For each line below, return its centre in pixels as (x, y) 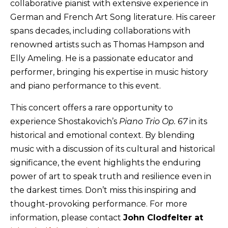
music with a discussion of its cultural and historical (113, 149)
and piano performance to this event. (85, 85)
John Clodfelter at (163, 217)
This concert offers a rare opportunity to (92, 107)
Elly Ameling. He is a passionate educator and (102, 58)
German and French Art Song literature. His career (113, 17)
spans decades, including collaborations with (100, 31)
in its (197, 121)
